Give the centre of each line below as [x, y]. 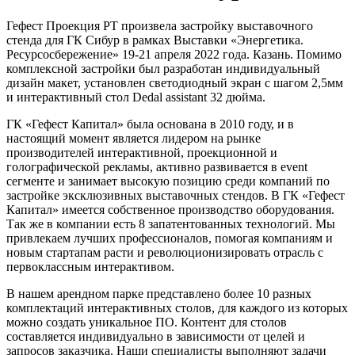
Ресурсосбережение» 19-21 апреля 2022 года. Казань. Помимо [174, 54]
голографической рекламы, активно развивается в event [157, 166]
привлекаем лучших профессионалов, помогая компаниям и [170, 238]
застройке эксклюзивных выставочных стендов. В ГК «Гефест [176, 195]
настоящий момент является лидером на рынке [134, 138]
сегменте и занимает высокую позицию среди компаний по [168, 181]
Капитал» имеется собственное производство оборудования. [170, 209]
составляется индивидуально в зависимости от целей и [156, 336]
